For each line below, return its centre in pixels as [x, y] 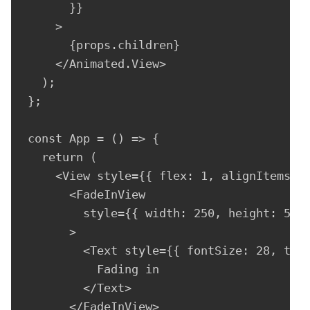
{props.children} [104, 45]
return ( [62, 157]
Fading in [93, 269]
